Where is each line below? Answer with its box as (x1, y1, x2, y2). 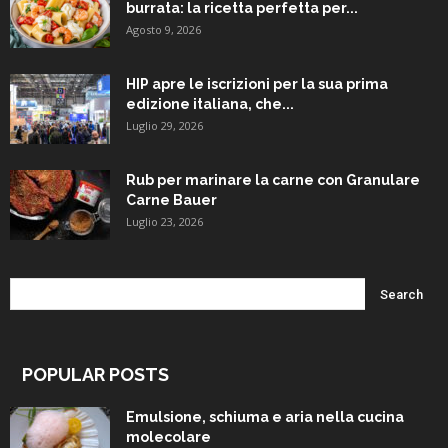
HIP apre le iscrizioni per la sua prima (126, 76, 388, 93)
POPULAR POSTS (22, 364, 169, 386)
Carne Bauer (126, 192, 217, 209)
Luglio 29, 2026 (126, 118, 203, 134)
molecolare (126, 429, 211, 446)
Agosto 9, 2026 (126, 22, 201, 38)
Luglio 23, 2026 (126, 214, 203, 230)
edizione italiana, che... (126, 96, 294, 113)
